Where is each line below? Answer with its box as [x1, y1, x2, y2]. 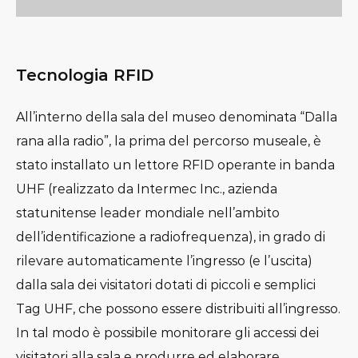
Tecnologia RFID [16, 65, 153, 85]
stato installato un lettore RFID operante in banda [16, 157, 335, 173]
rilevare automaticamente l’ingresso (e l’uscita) [16, 253, 312, 268]
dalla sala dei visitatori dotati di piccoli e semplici [16, 276, 316, 292]
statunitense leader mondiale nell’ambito [16, 205, 280, 221]
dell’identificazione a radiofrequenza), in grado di [16, 229, 325, 245]
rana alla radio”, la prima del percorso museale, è [16, 133, 321, 149]
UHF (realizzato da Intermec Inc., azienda [16, 181, 277, 197]
